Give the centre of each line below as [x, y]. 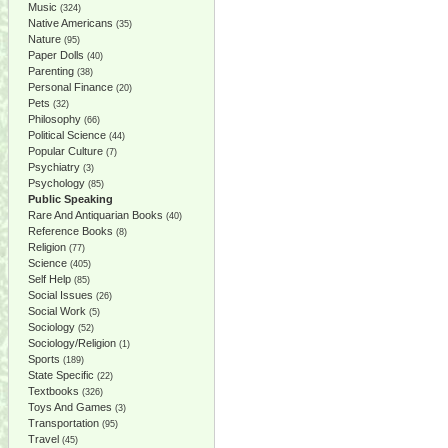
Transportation [63, 423]
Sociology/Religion [72, 343]
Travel [43, 439]
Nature [44, 39]
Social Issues [60, 295]
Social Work [57, 311]
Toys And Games [70, 407]
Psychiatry [54, 167]
